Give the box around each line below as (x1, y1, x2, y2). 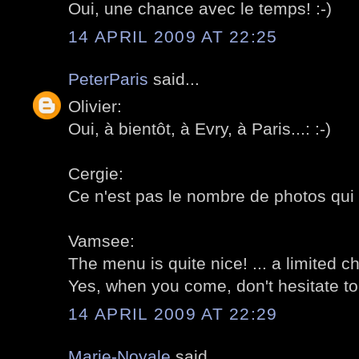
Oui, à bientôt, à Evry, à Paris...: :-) (68, 119, 331, 139)
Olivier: (68, 97, 122, 116)
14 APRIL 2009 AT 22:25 (68, 26, 278, 46)
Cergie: (68, 164, 123, 184)
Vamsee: (68, 232, 135, 251)
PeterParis (68, 69, 148, 88)
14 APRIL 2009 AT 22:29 (68, 304, 278, 323)
